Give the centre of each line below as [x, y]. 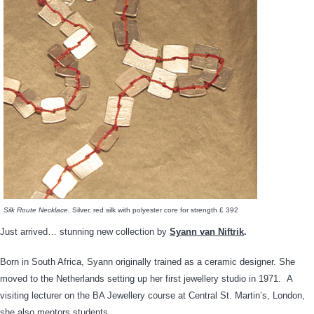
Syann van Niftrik [207, 231]
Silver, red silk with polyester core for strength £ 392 [154, 210]
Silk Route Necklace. [37, 210]
